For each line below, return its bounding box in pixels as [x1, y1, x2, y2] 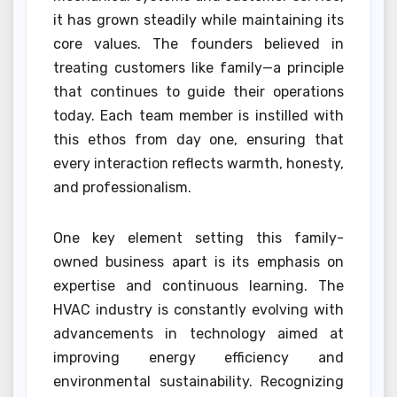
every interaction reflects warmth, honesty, [53, 154, 344, 172]
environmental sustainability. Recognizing [53, 372, 344, 390]
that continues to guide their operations [53, 82, 344, 100]
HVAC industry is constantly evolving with [53, 300, 344, 318]
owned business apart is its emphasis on [53, 253, 344, 270]
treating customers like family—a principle [53, 58, 344, 76]
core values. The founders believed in [53, 35, 344, 52]
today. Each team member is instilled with [53, 106, 344, 124]
